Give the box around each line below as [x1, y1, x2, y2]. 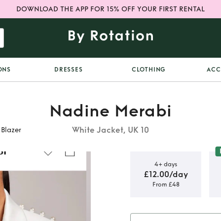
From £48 [152, 181, 180, 188]
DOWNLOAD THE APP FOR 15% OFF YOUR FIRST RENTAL [16, 5, 205, 13]
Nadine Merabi [49, 101, 172, 121]
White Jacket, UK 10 [72, 125, 149, 135]
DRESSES [54, 66, 83, 73]
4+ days [154, 160, 177, 168]
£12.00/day [144, 169, 188, 179]
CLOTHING [132, 66, 166, 73]
